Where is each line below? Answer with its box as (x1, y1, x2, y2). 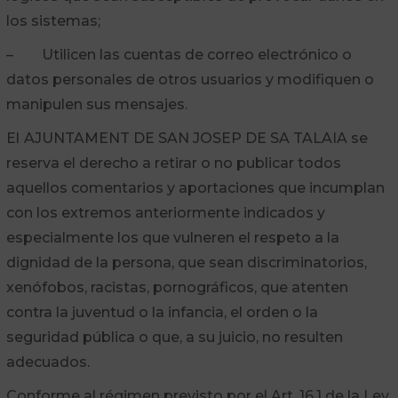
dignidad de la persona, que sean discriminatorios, (5, 254, 367, 271)
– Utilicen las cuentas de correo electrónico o (5, 46, 352, 63)
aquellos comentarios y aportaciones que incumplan (5, 179, 385, 196)
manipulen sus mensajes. (5, 96, 187, 113)
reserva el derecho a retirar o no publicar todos (5, 155, 341, 171)
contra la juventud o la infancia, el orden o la (5, 304, 318, 321)
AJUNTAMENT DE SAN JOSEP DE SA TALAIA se (23, 130, 368, 147)
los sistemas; (5, 12, 100, 29)
